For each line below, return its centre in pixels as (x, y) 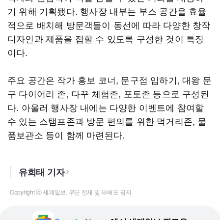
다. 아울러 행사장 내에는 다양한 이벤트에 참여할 (106, 107)
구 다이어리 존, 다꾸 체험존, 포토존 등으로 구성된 (108, 93)
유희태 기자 (42, 172)
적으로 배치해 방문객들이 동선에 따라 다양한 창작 (109, 25)
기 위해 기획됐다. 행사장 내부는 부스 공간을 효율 (107, 11)
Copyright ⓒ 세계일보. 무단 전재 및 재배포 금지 (71, 192)
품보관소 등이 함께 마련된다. (66, 135)
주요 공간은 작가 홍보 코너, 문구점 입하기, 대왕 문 (110, 80)
